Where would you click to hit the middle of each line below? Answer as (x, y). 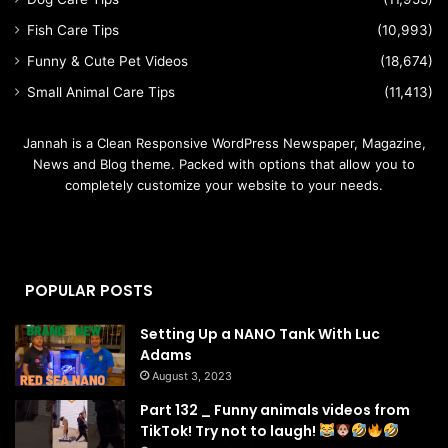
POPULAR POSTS (89, 290)
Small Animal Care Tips (101, 91)
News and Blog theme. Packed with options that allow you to (224, 163)
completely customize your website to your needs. (224, 184)
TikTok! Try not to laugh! (229, 430)
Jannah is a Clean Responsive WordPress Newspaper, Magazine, (224, 142)
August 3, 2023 (192, 375)
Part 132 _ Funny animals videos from (275, 409)
